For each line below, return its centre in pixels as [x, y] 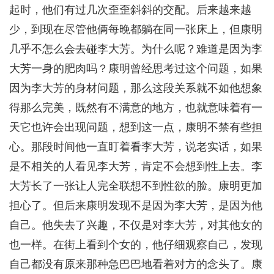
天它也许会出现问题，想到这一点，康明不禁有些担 [136, 128]
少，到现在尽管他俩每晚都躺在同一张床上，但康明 [136, 30]
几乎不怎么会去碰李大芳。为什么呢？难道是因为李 [136, 49]
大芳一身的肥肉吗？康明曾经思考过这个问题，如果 [136, 69]
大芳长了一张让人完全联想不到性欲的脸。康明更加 [136, 186]
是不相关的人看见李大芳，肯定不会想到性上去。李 [136, 167]
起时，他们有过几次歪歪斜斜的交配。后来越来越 [130, 10]
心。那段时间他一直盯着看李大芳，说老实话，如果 [136, 147]
